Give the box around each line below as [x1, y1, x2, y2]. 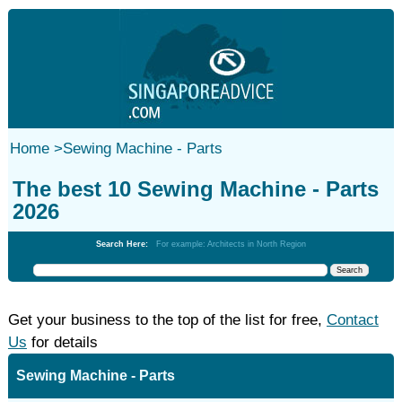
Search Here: [95, 240, 156, 249]
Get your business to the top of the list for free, [7, 311, 327, 328]
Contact [326, 311, 379, 328]
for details [26, 334, 98, 351]
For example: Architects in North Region [155, 240, 306, 249]
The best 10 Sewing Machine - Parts [12, 177, 379, 201]
